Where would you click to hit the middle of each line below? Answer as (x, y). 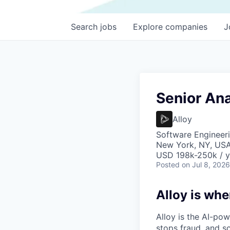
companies (186, 27)
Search (85, 27)
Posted (168, 165)
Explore (149, 27)
